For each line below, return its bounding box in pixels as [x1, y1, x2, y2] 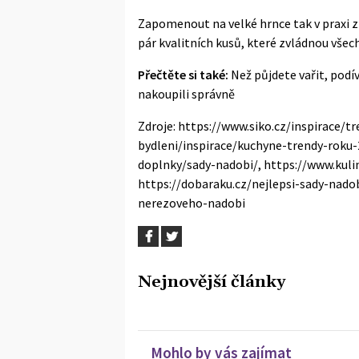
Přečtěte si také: [138, 66, 228, 83]
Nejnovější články [138, 271, 285, 292]
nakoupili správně [138, 85, 235, 102]
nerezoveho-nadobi [138, 194, 245, 211]
